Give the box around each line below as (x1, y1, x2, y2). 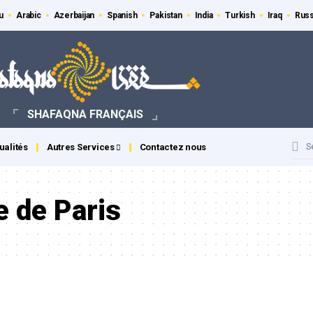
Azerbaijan (53, 10, 95, 20)
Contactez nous (139, 142, 207, 153)
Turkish (225, 10, 255, 20)
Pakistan (150, 10, 182, 20)
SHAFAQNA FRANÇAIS (27, 107, 143, 121)
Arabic (15, 10, 41, 20)
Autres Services (46, 142, 115, 153)
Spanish (107, 10, 138, 20)
